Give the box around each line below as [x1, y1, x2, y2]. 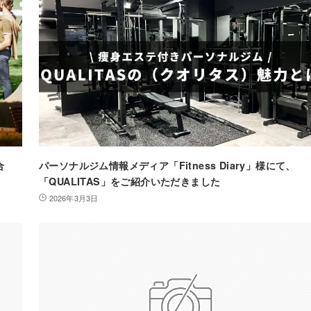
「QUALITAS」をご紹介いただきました [39, 174, 221, 188]
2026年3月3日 [49, 192, 98, 203]
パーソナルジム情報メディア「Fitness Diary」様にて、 [39, 158, 296, 172]
